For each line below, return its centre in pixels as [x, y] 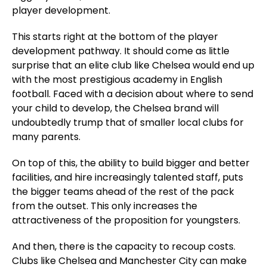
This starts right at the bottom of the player [115, 37]
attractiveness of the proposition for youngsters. [126, 220]
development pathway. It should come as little [121, 51]
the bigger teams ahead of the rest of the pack [123, 192]
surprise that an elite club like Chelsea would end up [133, 65]
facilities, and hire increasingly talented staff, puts [128, 177]
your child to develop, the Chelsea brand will [115, 108]
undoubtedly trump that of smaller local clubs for [128, 122]
